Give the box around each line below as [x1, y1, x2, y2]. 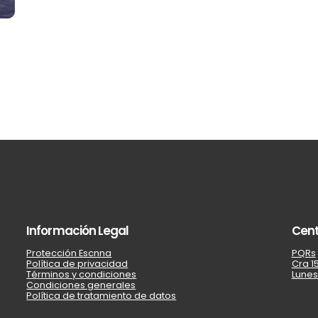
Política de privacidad [26, 258, 128, 270]
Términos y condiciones [26, 268, 137, 281]
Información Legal [26, 222, 129, 240]
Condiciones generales [26, 279, 136, 292]
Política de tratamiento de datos [26, 290, 177, 302]
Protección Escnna [26, 247, 112, 260]
